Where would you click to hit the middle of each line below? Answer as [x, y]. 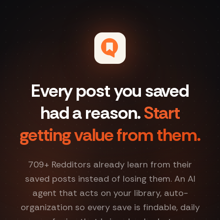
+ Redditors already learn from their [118, 165]
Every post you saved [110, 91]
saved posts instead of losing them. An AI [110, 179]
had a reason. [90, 113]
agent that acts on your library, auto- [110, 193]
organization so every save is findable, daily [110, 207]
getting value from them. [110, 135]
